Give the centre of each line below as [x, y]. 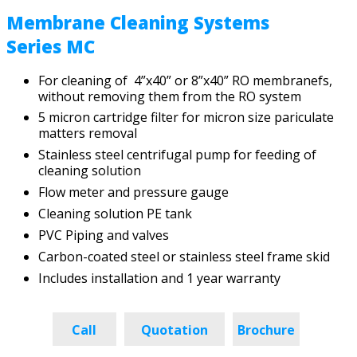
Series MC [51, 46]
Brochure [266, 330]
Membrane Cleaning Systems [140, 22]
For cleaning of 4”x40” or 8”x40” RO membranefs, [187, 80]
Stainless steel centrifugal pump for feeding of [177, 155]
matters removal [88, 133]
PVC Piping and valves [104, 235]
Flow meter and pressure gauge [133, 192]
